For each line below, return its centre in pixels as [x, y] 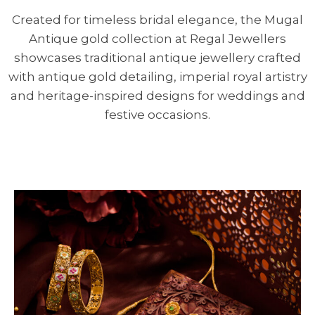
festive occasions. [157, 114]
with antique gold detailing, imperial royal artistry [157, 76]
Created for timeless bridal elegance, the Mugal [157, 19]
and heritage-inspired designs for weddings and [157, 95]
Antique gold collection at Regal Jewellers [157, 38]
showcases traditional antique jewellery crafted [157, 57]
